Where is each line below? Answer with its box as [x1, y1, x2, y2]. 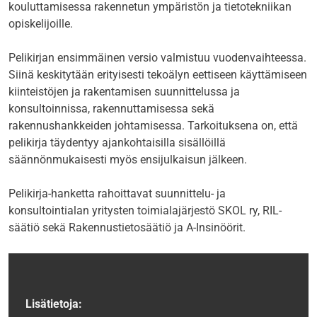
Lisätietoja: [25, 296, 82, 311]
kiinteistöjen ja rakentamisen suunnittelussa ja [8, 84, 240, 98]
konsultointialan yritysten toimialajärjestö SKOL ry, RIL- [8, 203, 282, 217]
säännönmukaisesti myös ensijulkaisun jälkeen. [8, 152, 247, 166]
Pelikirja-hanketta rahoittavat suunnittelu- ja [8, 186, 226, 200]
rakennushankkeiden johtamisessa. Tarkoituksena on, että [8, 118, 298, 132]
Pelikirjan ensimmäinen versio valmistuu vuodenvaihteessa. [8, 50, 306, 64]
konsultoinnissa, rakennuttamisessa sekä [8, 101, 214, 115]
